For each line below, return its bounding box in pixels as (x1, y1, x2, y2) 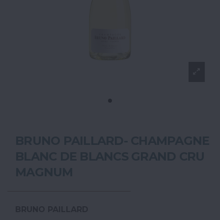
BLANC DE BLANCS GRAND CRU (15, 149, 205, 164)
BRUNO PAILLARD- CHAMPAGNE (15, 134, 210, 148)
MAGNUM (15, 165, 73, 179)
